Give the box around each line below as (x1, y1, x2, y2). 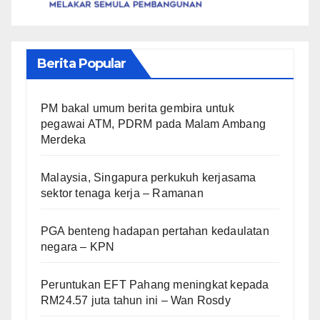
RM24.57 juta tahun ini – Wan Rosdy (41, 294, 231, 307)
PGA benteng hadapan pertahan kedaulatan (41, 225, 269, 238)
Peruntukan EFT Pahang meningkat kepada (41, 279, 269, 291)
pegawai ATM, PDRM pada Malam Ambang (41, 118, 266, 131)
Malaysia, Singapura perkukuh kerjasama (41, 171, 256, 184)
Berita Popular (37, 56, 126, 72)
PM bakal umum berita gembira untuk (41, 102, 234, 115)
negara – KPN (41, 241, 115, 254)
